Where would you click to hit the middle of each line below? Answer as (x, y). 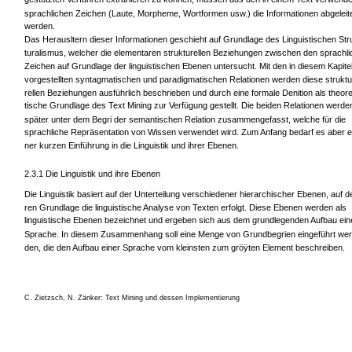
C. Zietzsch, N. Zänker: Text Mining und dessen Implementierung (132, 298)
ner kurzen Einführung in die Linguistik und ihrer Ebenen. (132, 146)
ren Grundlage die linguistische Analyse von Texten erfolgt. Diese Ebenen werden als (185, 207)
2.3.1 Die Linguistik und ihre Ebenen (92, 174)
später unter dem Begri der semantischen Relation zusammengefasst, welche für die (185, 119)
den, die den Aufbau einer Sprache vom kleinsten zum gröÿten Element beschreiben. (185, 247)
